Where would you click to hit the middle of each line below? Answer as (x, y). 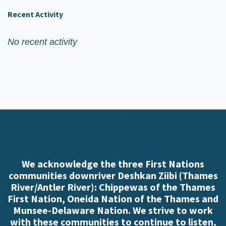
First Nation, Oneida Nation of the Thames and (113, 198)
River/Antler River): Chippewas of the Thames (113, 187)
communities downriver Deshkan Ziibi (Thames (113, 175)
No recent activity (42, 42)
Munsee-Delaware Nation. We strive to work (113, 210)
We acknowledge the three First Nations (113, 163)
